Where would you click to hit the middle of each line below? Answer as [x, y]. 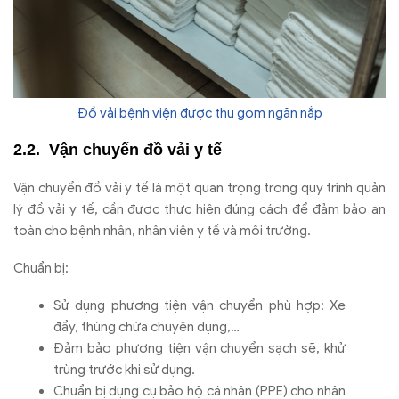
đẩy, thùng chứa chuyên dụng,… [147, 326]
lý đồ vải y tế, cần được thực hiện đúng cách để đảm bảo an [199, 210]
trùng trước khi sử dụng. [124, 369]
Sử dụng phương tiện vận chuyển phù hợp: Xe [199, 305]
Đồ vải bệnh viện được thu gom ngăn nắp [199, 113]
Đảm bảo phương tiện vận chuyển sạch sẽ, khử [199, 348]
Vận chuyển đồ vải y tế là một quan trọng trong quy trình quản [199, 188]
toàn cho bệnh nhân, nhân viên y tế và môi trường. [162, 231]
